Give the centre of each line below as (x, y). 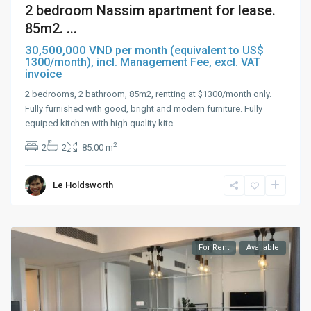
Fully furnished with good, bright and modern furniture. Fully (144, 109)
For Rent (213, 248)
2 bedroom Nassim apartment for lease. (151, 11)
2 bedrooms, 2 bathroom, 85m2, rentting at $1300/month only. (149, 94)
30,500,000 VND (70, 50)
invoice (44, 74)
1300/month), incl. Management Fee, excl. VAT (143, 62)
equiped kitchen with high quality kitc (100, 124)
